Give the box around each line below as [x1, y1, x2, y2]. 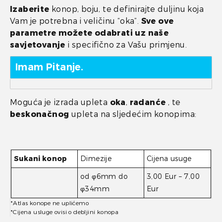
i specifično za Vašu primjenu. [65, 40, 187, 50]
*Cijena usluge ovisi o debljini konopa [10, 208, 119, 216]
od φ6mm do [80, 172, 128, 181]
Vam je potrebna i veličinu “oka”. [10, 16, 141, 26]
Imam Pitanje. [15, 61, 84, 74]
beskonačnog [10, 109, 69, 119]
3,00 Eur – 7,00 [147, 172, 200, 181]
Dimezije [80, 154, 112, 164]
